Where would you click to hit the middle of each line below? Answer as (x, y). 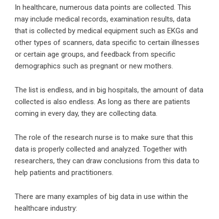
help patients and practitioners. (64, 173)
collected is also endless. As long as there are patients (102, 102)
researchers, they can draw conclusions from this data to (107, 161)
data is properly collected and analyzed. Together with (101, 149)
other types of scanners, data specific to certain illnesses (107, 43)
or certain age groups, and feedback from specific (95, 54)
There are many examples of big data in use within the (101, 197)
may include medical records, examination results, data (103, 19)
